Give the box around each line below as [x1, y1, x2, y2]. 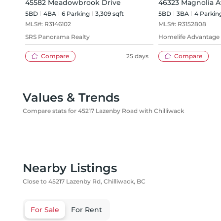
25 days [126, 52, 148, 60]
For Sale [31, 205, 59, 214]
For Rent [71, 205, 102, 214]
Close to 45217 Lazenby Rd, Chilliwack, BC [23, 178, 146, 185]
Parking [65, 10, 90, 17]
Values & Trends [23, 90, 119, 105]
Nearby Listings [23, 161, 117, 175]
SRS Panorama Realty [25, 33, 90, 40]
